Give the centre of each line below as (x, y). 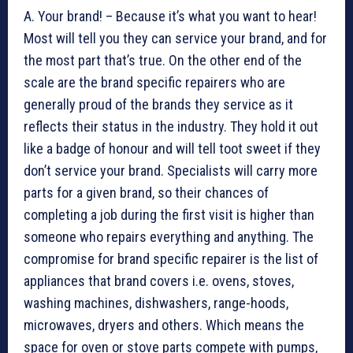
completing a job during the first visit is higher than (169, 215)
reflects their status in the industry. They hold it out (171, 127)
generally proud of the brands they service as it (158, 105)
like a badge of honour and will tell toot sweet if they (172, 149)
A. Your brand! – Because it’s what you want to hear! (170, 17)
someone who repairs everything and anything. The (169, 237)
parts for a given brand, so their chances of (146, 193)
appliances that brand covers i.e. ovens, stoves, (159, 281)
